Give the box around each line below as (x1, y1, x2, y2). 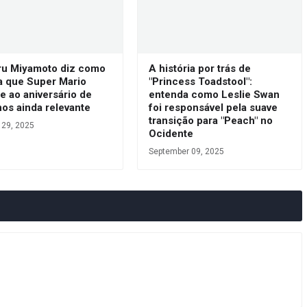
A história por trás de (148, 62, 251, 75)
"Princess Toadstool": (148, 75, 252, 88)
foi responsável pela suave (148, 101, 278, 114)
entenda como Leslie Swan (148, 88, 280, 101)
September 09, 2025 (148, 147, 224, 156)
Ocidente (148, 127, 193, 140)
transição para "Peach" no (148, 114, 273, 127)
